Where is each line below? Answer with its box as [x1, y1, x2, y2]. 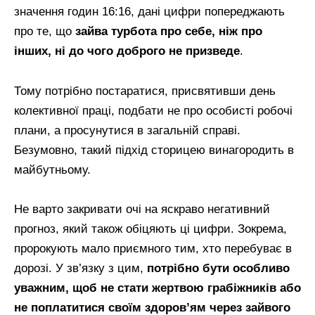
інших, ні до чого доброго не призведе [14, 44, 240, 58]
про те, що [14, 24, 75, 38]
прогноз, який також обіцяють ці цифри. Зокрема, [14, 222, 287, 236]
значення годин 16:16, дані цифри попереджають [14, 4, 285, 18]
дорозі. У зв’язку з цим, [14, 262, 147, 276]
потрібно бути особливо [147, 262, 290, 276]
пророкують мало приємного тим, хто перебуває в [14, 242, 292, 256]
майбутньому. [14, 162, 91, 176]
